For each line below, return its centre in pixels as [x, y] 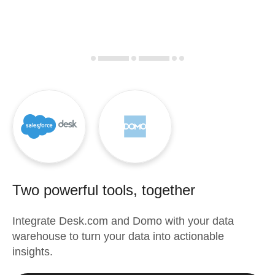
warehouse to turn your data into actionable [118, 236]
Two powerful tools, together [104, 190]
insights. [33, 252]
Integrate [36, 221]
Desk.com [83, 221]
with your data [198, 221]
